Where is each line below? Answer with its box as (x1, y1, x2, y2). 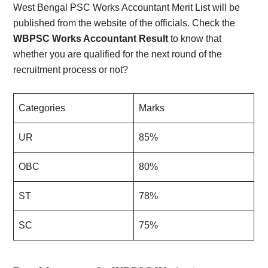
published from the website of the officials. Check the (13, 18, 236, 28)
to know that (170, 33, 222, 44)
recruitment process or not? (13, 65, 129, 75)
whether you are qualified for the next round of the (13, 49, 223, 59)
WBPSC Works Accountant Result (13, 33, 169, 44)
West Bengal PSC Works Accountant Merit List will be (13, 2, 240, 13)
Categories (19, 103, 66, 113)
